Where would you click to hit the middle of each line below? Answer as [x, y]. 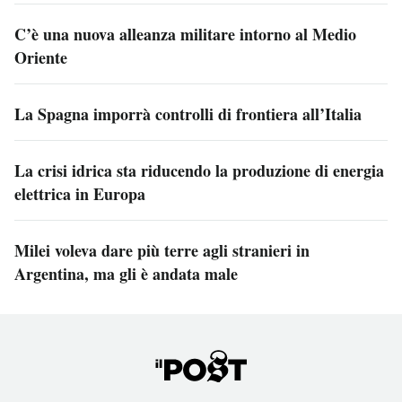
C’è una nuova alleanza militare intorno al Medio [185, 34]
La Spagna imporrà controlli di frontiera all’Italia [188, 114]
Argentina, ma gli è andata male [126, 273]
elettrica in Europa [80, 193]
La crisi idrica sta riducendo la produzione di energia [199, 170]
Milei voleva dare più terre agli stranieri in [162, 250]
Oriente [41, 57]
